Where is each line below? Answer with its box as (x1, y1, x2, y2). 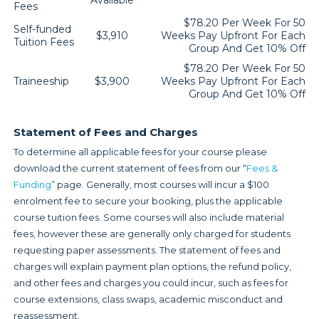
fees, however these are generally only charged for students (13, 228, 291, 240)
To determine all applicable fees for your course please (13, 146, 267, 158)
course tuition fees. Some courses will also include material (13, 211, 284, 224)
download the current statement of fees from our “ (13, 162, 246, 174)
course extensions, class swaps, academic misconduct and (13, 293, 283, 305)
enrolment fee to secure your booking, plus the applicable (13, 195, 283, 207)
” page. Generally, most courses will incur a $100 (51, 179, 269, 191)
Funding (13, 179, 51, 191)
